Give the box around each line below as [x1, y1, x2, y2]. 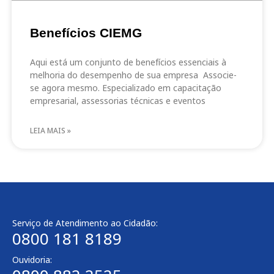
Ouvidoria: [12, 253, 52, 265]
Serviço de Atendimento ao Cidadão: [12, 217, 158, 229]
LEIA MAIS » [29, 125, 71, 136]
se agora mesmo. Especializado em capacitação [29, 81, 221, 94]
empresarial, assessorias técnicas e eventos [29, 94, 206, 106]
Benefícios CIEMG [29, 25, 142, 40]
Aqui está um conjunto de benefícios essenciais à [29, 56, 226, 68]
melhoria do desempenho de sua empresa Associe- [29, 68, 237, 81]
